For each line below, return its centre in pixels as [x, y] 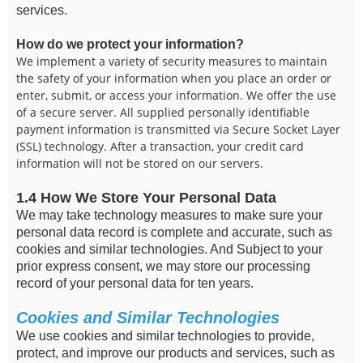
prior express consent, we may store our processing [163, 266]
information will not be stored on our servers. [140, 163]
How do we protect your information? [130, 44]
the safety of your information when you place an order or [174, 78]
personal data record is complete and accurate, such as [174, 232]
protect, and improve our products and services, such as [175, 353]
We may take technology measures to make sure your [169, 215]
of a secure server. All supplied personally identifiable [163, 112]
